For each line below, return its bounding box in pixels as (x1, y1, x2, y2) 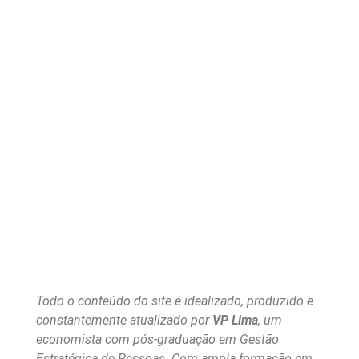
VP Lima (212, 313, 258, 329)
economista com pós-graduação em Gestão (36, 332, 279, 348)
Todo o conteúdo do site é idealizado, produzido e (36, 293, 313, 309)
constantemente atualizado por (36, 313, 212, 329)
